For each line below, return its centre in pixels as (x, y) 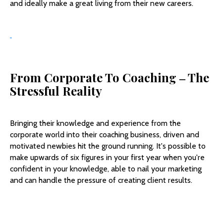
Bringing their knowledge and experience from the (95, 123)
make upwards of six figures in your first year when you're (107, 157)
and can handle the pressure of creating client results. (101, 180)
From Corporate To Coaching (95, 77)
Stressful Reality (56, 90)
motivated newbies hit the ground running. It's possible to (108, 146)
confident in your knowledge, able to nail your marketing (106, 168)
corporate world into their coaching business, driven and (105, 134)
